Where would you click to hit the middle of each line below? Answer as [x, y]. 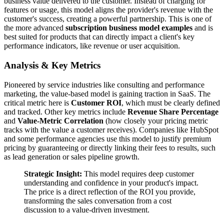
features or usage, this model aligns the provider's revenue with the [108, 10]
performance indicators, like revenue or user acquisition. [92, 46]
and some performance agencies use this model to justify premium [107, 138]
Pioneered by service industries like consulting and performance [104, 84]
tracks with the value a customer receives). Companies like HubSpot [111, 129]
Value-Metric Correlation [60, 120]
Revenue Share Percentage [173, 111]
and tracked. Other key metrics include [66, 111]
